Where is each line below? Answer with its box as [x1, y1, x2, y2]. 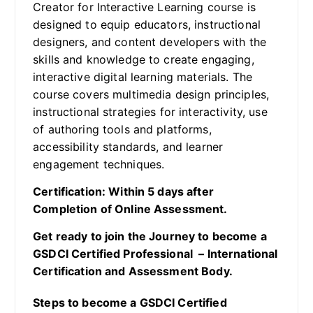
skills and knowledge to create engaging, [33, 52, 254, 67]
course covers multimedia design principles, [33, 87, 270, 102]
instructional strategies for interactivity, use [33, 105, 268, 119]
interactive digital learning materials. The [33, 70, 253, 85]
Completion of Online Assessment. [33, 202, 228, 217]
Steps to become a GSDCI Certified [33, 295, 227, 310]
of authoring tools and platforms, [33, 122, 212, 137]
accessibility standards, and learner [33, 140, 224, 154]
